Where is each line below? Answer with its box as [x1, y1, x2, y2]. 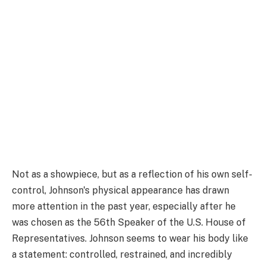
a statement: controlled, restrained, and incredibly [12, 248, 232, 260]
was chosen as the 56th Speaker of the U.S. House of [12, 216, 246, 228]
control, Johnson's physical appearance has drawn [12, 184, 229, 196]
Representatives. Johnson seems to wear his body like [12, 232, 248, 244]
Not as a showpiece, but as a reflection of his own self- [12, 168, 252, 180]
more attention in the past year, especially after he [12, 200, 236, 212]
